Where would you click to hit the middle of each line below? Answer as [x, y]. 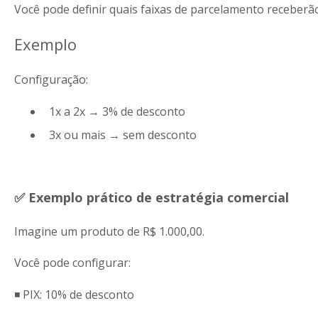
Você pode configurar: [72, 263]
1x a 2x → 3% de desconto [117, 111]
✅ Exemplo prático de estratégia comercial [151, 198]
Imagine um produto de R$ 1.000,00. [109, 231]
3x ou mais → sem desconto [122, 135]
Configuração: [51, 80]
